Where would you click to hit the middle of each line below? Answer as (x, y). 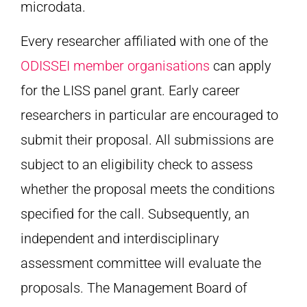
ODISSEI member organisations (115, 65)
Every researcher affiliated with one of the (144, 41)
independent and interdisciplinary (120, 238)
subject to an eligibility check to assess (137, 164)
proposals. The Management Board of (134, 287)
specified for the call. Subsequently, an (135, 213)
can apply (241, 65)
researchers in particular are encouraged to (149, 115)
